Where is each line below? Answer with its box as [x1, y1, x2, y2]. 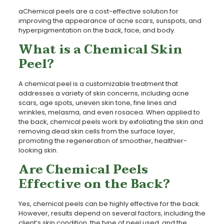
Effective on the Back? [18, 173, 170, 194]
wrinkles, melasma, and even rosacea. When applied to [18, 107, 200, 117]
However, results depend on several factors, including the [18, 208, 205, 218]
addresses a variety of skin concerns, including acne [18, 88, 189, 98]
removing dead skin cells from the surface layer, [18, 126, 175, 136]
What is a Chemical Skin [18, 39, 182, 60]
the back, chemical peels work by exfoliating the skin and [18, 116, 203, 126]
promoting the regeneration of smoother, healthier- [18, 135, 187, 145]
